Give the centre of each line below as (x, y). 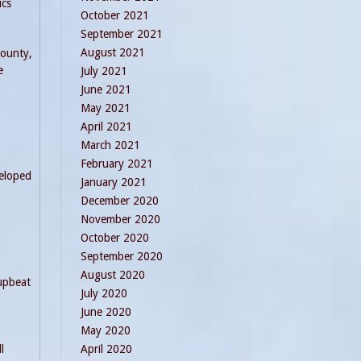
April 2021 (106, 127)
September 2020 (122, 256)
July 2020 (104, 293)
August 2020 (113, 275)
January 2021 (114, 182)
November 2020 (120, 219)
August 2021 (113, 52)
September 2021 (122, 34)
